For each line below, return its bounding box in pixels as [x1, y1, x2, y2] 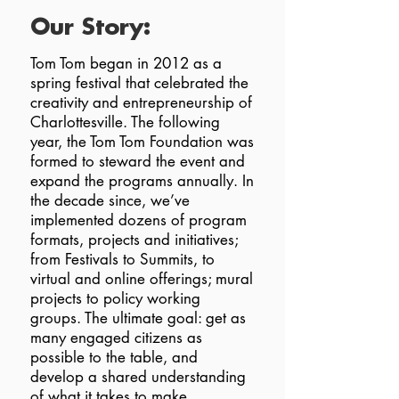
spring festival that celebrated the [30, 73, 248, 93]
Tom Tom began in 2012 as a [30, 53, 222, 73]
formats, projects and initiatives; [30, 230, 238, 249]
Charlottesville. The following [30, 112, 220, 132]
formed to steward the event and [30, 151, 245, 171]
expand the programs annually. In [30, 171, 254, 191]
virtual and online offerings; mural [30, 269, 253, 289]
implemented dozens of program [30, 210, 247, 230]
